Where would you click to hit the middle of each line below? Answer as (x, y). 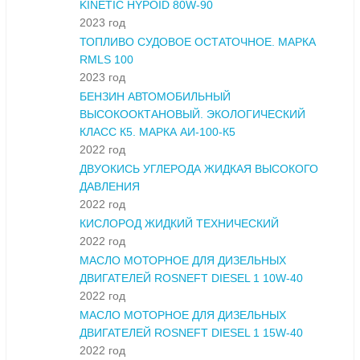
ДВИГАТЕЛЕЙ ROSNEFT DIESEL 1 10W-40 (191, 278)
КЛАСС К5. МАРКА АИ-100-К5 (157, 132)
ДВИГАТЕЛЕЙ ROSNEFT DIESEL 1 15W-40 (191, 333)
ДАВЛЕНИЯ (110, 187)
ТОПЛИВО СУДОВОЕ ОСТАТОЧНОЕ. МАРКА (198, 42)
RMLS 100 (106, 60)
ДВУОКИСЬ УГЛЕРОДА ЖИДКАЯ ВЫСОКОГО (199, 169)
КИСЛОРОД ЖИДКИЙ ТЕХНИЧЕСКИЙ (179, 224)
